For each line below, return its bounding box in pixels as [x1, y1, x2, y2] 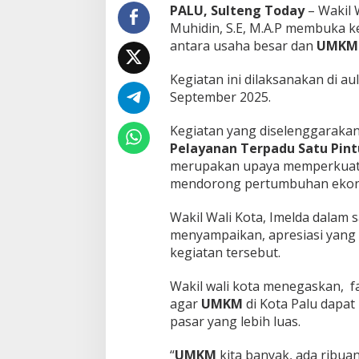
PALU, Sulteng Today [169, 2, 305, 20]
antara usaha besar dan [169, 37, 317, 55]
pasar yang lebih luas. [169, 313, 301, 331]
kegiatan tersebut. [169, 244, 280, 262]
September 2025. [169, 88, 271, 107]
